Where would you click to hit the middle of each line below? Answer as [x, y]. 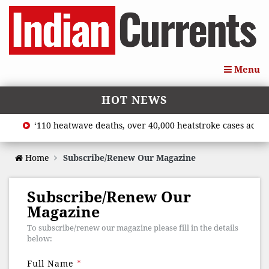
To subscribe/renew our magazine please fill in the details [133, 228]
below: [40, 239]
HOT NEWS [134, 100]
